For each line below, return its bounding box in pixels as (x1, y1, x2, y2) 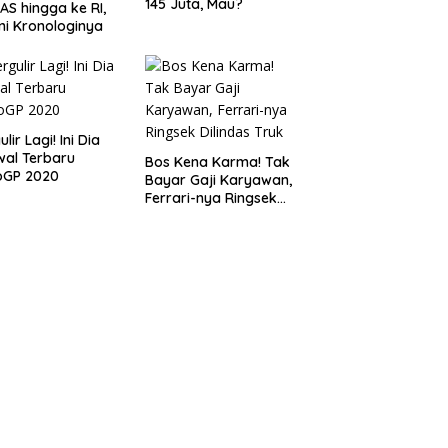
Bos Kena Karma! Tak (144, 153, 290, 172)
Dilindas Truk (144, 207, 231, 226)
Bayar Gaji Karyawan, (144, 171, 292, 190)
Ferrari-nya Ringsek (144, 189, 277, 208)
